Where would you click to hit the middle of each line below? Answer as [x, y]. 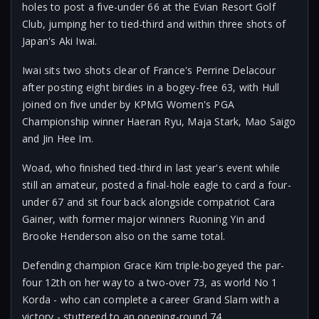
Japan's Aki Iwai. [60, 41]
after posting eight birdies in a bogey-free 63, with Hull [151, 87]
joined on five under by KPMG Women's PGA [128, 104]
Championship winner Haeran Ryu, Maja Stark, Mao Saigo [159, 121]
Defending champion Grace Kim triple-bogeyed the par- [153, 265]
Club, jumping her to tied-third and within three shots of [154, 24]
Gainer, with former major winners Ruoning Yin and [143, 219]
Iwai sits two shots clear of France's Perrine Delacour [149, 70]
